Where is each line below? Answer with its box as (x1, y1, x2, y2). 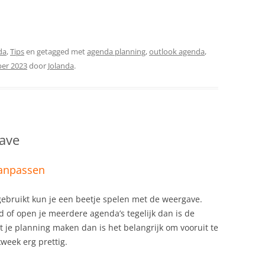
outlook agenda (149, 46, 205, 57)
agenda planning (87, 46, 146, 57)
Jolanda (48, 60, 74, 72)
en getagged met (24, 46, 87, 57)
